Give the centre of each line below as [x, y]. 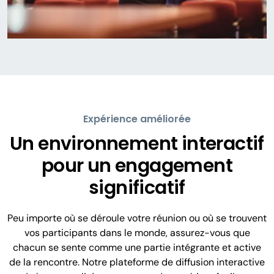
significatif [137, 187]
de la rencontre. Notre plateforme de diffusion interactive [137, 262]
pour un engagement [137, 165]
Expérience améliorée [137, 119]
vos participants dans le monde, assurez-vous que [137, 232]
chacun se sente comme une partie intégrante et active [137, 247]
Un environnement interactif [137, 143]
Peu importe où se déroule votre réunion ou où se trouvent [137, 218]
